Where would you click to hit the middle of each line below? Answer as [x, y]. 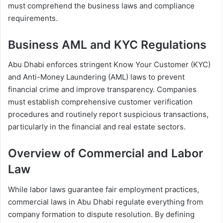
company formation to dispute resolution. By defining [101, 214]
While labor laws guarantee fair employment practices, [104, 189]
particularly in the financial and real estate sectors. [97, 127]
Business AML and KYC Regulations [107, 45]
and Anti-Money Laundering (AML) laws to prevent [96, 77]
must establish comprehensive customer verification [100, 102]
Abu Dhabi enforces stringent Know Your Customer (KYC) [109, 65]
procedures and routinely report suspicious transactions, [108, 114]
